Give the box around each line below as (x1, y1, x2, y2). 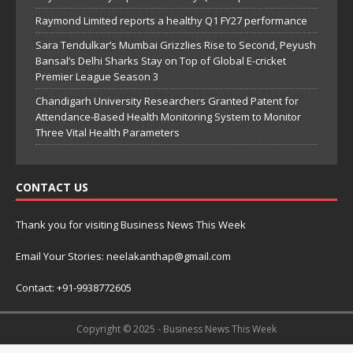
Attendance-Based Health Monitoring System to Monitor (35, 109, 301, 124)
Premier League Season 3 (35, 69, 158, 84)
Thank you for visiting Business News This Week (16, 217, 246, 232)
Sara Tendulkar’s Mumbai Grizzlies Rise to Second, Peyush (35, 37, 316, 52)
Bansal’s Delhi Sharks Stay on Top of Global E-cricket (35, 53, 286, 68)
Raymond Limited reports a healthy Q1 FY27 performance (35, 13, 307, 28)
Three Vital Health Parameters (35, 124, 180, 139)
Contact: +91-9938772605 (16, 280, 132, 295)
